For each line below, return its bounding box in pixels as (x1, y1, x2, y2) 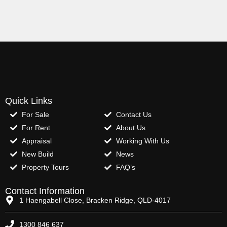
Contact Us (116, 110, 152, 119)
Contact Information (5, 185, 85, 196)
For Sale (21, 110, 49, 119)
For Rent (21, 123, 50, 132)
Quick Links (5, 95, 52, 106)
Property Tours (21, 163, 69, 171)
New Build (21, 149, 54, 158)
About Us (116, 123, 145, 132)
